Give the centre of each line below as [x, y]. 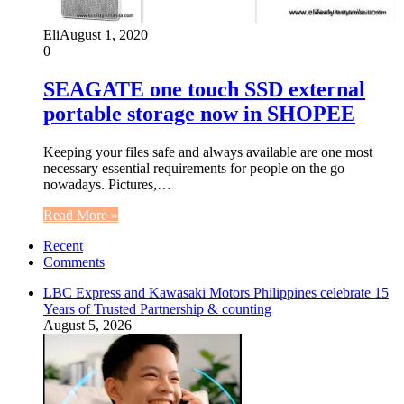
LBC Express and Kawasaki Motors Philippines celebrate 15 [216, 292]
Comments [74, 262]
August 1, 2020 [104, 34]
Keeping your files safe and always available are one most [208, 151]
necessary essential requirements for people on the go [194, 168]
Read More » [81, 215]
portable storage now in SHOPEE [199, 113]
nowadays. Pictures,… [107, 184]
